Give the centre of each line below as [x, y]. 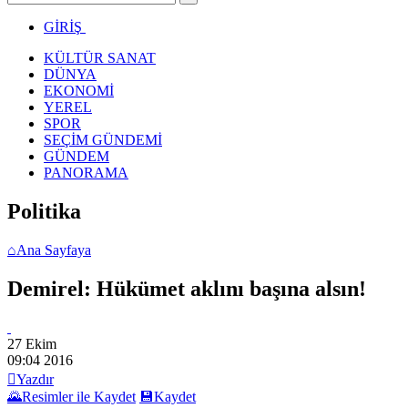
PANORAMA [86, 172]
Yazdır [35, 379]
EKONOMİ [79, 90]
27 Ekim [32, 343]
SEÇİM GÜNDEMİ [103, 139]
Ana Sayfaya [54, 250]
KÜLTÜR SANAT [100, 57]
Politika [44, 211]
